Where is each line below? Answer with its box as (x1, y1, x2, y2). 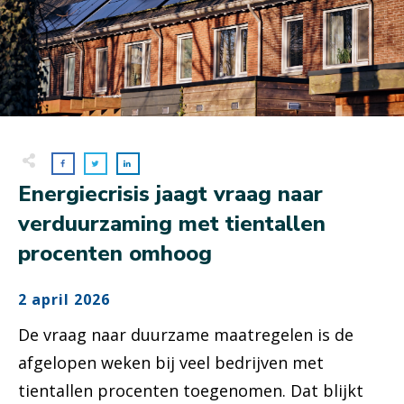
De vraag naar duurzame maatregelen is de (18, 324, 353, 346)
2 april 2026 (18, 289, 110, 310)
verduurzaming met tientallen (18, 209, 326, 239)
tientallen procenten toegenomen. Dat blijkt (18, 380, 363, 402)
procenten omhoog (18, 239, 212, 269)
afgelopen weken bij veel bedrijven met (18, 352, 324, 374)
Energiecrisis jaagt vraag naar (18, 179, 323, 209)
